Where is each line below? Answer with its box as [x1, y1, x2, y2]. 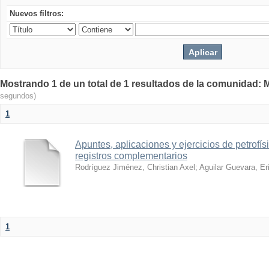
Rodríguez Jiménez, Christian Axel [75, 163, 195, 172]
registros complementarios [75, 151, 187, 161]
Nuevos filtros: [10, 9, 64, 18]
